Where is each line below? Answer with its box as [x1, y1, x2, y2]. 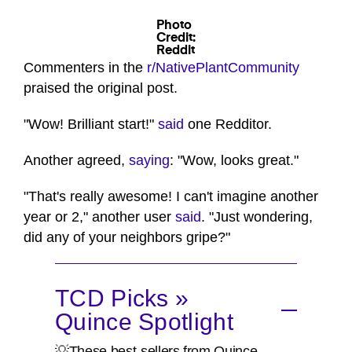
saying [129, 152, 170, 169]
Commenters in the [24, 60, 147, 76]
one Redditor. [184, 116, 272, 133]
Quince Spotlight [55, 309, 233, 335]
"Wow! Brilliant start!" [24, 116, 158, 133]
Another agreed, [24, 152, 129, 169]
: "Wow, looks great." [170, 152, 299, 169]
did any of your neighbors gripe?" [24, 229, 230, 246]
